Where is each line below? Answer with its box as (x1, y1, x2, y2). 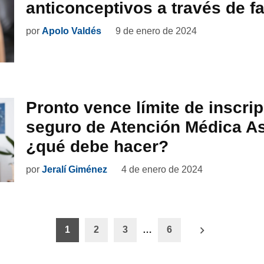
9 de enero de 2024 (115, 25, 197, 36)
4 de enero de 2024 (121, 164, 203, 175)
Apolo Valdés (42, 25, 101, 36)
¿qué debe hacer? (26, 137, 169, 156)
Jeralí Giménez (42, 164, 107, 175)
